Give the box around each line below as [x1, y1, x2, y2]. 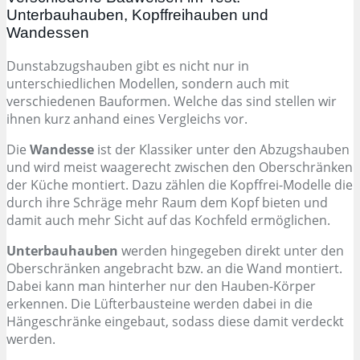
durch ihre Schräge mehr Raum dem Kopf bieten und [6, 194, 328, 212]
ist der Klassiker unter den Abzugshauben [94, 141, 350, 159]
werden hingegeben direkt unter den [118, 242, 344, 260]
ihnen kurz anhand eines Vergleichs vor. [6, 110, 247, 129]
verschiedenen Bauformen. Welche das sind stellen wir [6, 92, 337, 111]
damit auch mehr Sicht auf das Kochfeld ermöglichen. [6, 211, 330, 230]
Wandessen [6, 24, 89, 42]
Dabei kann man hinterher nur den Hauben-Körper [6, 277, 316, 296]
